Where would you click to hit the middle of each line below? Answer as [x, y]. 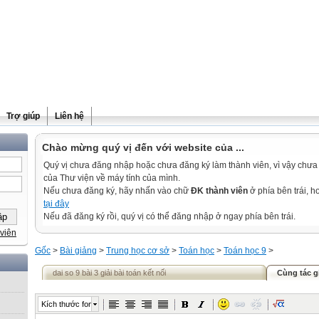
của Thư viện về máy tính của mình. [112, 178]
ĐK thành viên [219, 191]
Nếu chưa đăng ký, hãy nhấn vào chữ [117, 191]
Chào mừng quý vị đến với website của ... [143, 147]
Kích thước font [68, 304]
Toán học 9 [245, 251]
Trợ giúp [23, 116]
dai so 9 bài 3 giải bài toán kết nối [109, 273]
